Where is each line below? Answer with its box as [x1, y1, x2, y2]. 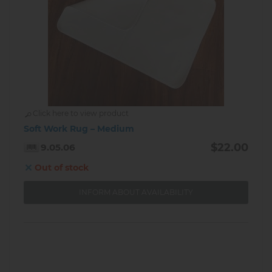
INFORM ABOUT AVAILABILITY [79, 188, 193, 197]
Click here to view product [33, 109, 129, 118]
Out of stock [35, 162, 89, 174]
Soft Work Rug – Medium [24, 123, 134, 135]
